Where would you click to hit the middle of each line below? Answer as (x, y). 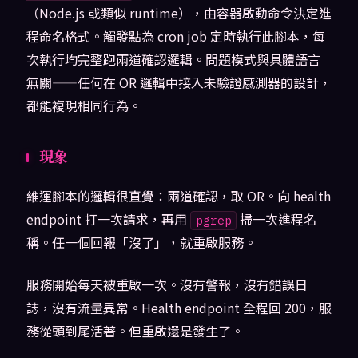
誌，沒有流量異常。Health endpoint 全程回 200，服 (179, 308)
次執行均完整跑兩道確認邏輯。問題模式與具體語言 (173, 60)
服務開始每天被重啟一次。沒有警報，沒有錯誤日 (167, 285)
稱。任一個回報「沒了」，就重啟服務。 (141, 243)
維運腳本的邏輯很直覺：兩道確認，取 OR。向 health (178, 196)
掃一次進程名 (277, 219)
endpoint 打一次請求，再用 (108, 219)
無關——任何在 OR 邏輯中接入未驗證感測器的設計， (179, 83)
